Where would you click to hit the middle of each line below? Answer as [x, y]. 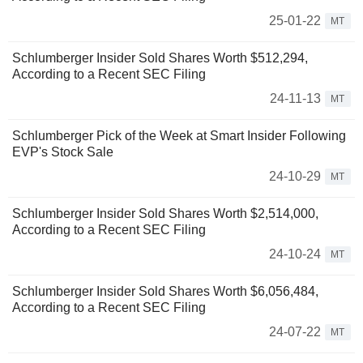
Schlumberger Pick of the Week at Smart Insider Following [179, 136]
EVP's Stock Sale [63, 152]
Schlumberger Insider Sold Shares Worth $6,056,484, [165, 292]
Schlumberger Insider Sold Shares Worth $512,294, [160, 58]
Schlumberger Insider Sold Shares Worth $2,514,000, [165, 214]
